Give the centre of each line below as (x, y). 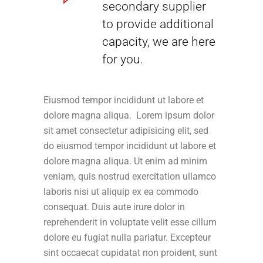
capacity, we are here (159, 41)
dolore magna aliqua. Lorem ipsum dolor (129, 115)
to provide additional (158, 24)
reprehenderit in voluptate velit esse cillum (130, 222)
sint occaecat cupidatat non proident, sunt (130, 252)
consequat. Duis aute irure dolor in (114, 207)
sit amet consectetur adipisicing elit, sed (126, 130)
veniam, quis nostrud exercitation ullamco (130, 176)
